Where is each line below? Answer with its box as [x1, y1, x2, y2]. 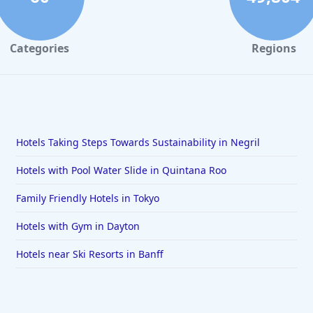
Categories [10, 41, 69, 56]
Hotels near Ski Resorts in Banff [15, 247, 163, 261]
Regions [251, 41, 296, 56]
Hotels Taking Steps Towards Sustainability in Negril [15, 136, 260, 149]
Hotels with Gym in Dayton [15, 219, 140, 233]
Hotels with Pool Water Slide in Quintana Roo [15, 163, 226, 177]
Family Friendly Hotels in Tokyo [15, 191, 159, 205]
